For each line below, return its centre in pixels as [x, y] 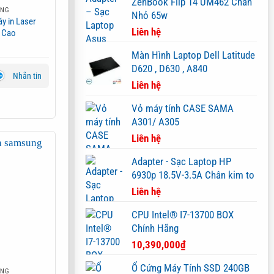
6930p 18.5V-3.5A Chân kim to [193, 175]
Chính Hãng [155, 228]
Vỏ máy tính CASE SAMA [183, 108]
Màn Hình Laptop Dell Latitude [193, 55]
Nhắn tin [28, 76]
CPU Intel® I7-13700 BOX [183, 214]
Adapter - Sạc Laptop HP [181, 161]
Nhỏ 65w [150, 15]
